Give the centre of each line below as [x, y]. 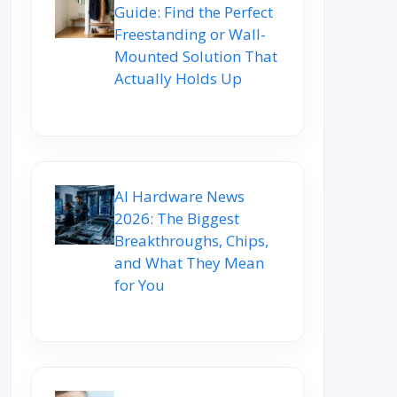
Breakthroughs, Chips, [191, 240]
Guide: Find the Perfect [194, 12]
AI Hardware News [179, 196]
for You [140, 284]
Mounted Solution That [196, 57]
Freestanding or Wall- [190, 35]
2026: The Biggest [177, 218]
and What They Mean [189, 262]
